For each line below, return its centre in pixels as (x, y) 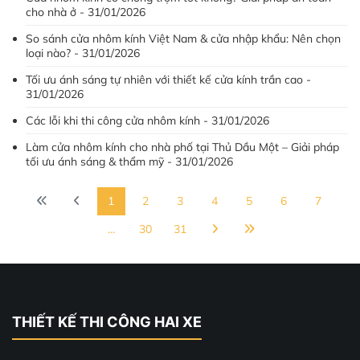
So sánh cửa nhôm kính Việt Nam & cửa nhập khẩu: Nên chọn (183, 39)
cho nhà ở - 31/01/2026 (86, 12)
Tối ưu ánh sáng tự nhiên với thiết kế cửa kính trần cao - (168, 80)
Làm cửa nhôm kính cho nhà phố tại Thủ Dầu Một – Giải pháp (182, 147)
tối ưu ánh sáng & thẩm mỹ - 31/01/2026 (129, 162)
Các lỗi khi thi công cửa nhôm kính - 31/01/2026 (147, 121)
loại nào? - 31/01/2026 (83, 53)
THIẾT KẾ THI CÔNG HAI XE (107, 322)
